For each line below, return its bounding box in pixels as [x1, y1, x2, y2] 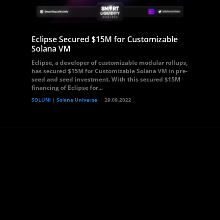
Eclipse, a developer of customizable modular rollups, [31, 58, 188, 67]
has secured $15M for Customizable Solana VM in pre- [31, 67, 188, 75]
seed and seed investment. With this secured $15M [31, 75, 180, 83]
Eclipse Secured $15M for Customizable [31, 34, 178, 45]
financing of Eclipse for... [31, 83, 103, 92]
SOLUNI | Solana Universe [31, 96, 97, 103]
